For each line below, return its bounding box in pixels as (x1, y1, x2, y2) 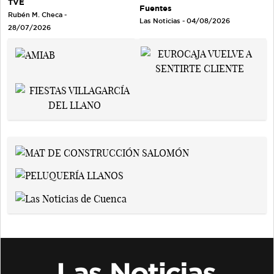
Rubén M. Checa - (8, 10, 67, 18)
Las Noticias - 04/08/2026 (139, 17, 230, 25)
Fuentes (139, 4, 172, 13)
